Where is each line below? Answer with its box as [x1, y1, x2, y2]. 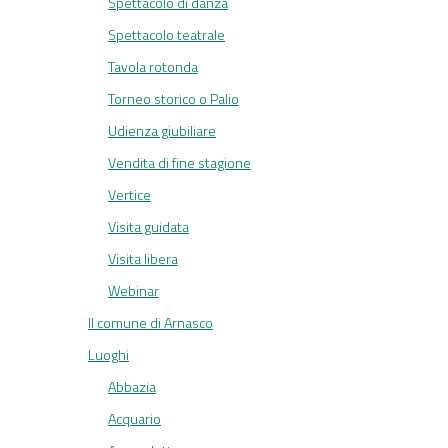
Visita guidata [108, 216, 189, 238]
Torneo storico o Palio [108, 88, 239, 110]
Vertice [108, 184, 151, 206]
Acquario [108, 408, 161, 430]
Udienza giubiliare [108, 120, 216, 142]
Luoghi [88, 344, 129, 366]
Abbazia [108, 376, 156, 398]
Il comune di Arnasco [88, 312, 213, 334]
